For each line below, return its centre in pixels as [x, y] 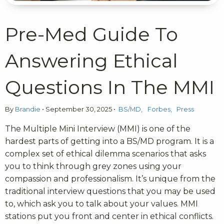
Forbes [159, 109]
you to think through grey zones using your [93, 166]
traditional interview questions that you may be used [110, 191]
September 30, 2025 [79, 109]
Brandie [28, 109]
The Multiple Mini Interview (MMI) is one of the [98, 128]
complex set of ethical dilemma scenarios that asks [105, 153]
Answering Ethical [91, 60]
